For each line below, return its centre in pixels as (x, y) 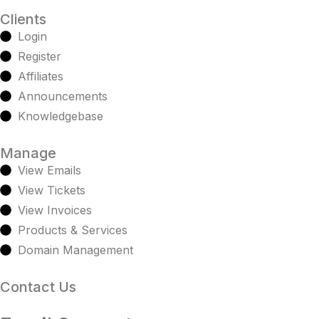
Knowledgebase (61, 116)
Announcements (63, 96)
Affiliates (41, 76)
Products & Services (73, 230)
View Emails (49, 170)
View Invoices (55, 210)
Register (40, 56)
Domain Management (75, 250)
